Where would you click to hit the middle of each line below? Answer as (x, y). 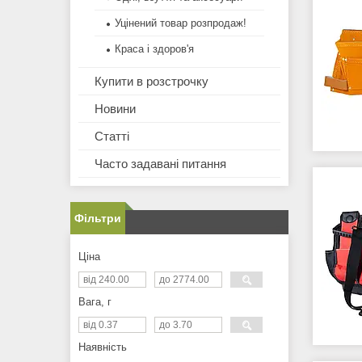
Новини (115, 109)
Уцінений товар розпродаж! (181, 23)
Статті (112, 137)
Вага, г (95, 302)
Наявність (103, 347)
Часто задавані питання (160, 164)
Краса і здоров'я (154, 49)
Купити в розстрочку (152, 82)
